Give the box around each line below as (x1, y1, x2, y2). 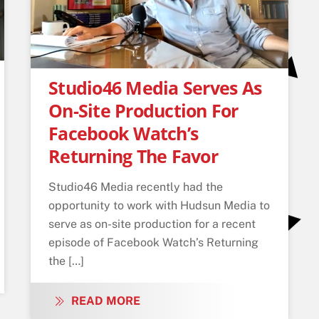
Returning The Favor (48, 143, 218, 168)
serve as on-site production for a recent (48, 216, 256, 231)
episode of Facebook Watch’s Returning (48, 235, 259, 249)
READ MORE (71, 293, 141, 308)
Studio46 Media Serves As (48, 75, 262, 100)
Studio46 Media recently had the (48, 179, 224, 194)
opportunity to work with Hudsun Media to (48, 198, 271, 212)
